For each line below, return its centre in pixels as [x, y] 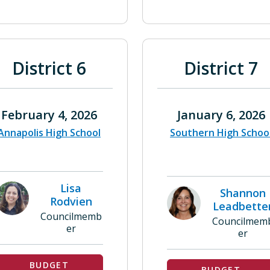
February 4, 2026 [49, 115]
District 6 [49, 68]
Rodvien [71, 201]
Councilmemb [71, 216]
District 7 [221, 68]
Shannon [243, 193]
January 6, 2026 [221, 115]
